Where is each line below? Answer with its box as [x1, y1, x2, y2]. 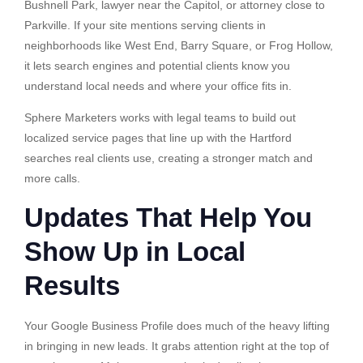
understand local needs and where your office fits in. [24, 79, 292, 92]
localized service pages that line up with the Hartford [24, 131, 292, 145]
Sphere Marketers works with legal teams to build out [24, 111, 296, 125]
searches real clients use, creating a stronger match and [24, 152, 313, 165]
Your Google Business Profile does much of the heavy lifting [24, 318, 330, 332]
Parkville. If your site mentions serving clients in [24, 18, 266, 32]
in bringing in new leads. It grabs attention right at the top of [24, 339, 329, 352]
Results [24, 270, 120, 301]
